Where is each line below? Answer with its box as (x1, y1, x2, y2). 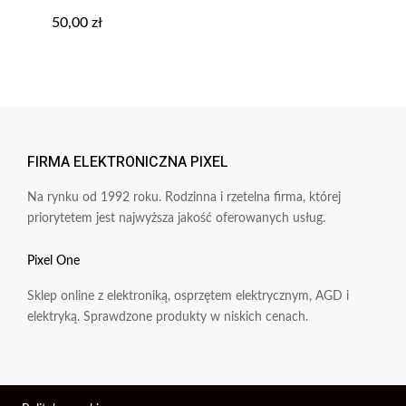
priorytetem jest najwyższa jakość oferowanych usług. (27, 211, 325, 225)
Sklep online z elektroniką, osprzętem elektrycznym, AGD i (27, 289, 349, 303)
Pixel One (27, 254, 80, 267)
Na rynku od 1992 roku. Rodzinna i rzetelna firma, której (27, 190, 341, 204)
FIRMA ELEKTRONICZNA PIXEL (27, 150, 228, 173)
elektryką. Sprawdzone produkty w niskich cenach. (27, 310, 308, 324)
